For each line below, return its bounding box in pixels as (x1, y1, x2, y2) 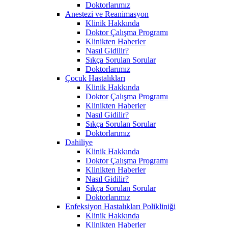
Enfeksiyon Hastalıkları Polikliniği (65, 202, 176, 211)
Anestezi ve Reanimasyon (65, 9, 149, 18)
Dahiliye (65, 137, 93, 147)
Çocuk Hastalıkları (65, 73, 125, 82)
